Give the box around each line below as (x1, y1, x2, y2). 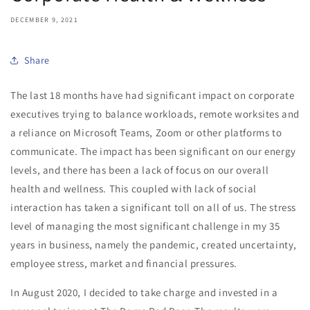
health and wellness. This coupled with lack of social (10, 182, 257, 195)
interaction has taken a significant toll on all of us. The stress (10, 201, 297, 214)
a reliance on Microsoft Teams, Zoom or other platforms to (10, 126, 282, 139)
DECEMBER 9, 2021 (10, 15, 78, 24)
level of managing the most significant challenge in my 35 (10, 219, 280, 232)
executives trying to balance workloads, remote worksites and (10, 107, 300, 120)
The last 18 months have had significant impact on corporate (10, 89, 295, 102)
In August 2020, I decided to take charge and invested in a (10, 286, 278, 299)
